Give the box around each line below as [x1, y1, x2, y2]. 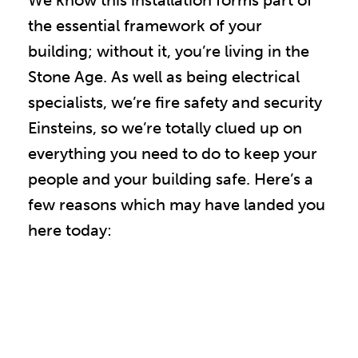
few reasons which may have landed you [28, 195, 325, 215]
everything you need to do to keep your [28, 144, 317, 164]
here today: [28, 221, 112, 241]
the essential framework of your [28, 16, 262, 36]
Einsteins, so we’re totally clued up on [28, 118, 302, 138]
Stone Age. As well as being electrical [28, 67, 300, 87]
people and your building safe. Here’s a [28, 169, 313, 189]
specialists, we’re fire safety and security [28, 93, 322, 113]
